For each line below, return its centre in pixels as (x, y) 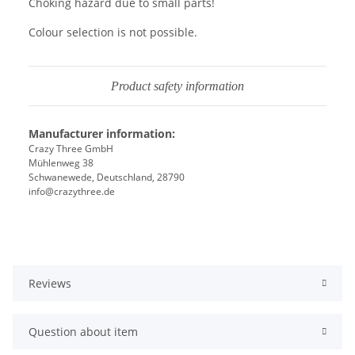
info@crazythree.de (72, 192)
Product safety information (177, 86)
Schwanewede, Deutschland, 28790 (107, 177)
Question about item (83, 332)
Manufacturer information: (102, 134)
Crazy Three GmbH (71, 149)
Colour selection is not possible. (113, 32)
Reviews (50, 284)
